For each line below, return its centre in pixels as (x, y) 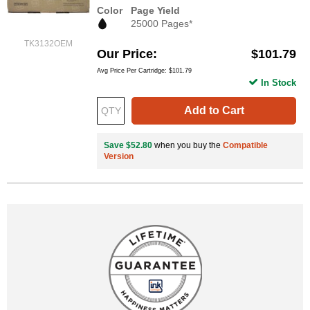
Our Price (125, 54)
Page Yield (155, 11)
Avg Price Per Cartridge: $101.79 (144, 71)
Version (119, 157)
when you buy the (188, 146)
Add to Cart (214, 111)
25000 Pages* (162, 24)
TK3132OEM (48, 44)
